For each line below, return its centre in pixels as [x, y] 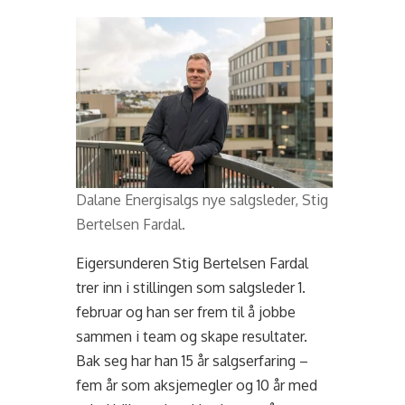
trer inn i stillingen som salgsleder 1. [191, 287]
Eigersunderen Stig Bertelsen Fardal [193, 263]
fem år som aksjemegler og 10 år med [197, 385]
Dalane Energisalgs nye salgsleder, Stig [202, 200]
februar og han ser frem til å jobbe [186, 312]
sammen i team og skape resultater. [192, 336]
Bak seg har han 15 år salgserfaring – [193, 361]
